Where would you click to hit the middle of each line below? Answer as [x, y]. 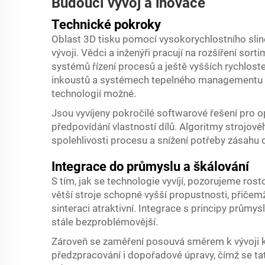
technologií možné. [94, 93]
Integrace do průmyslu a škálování [150, 167]
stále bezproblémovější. [105, 222]
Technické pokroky [106, 25]
